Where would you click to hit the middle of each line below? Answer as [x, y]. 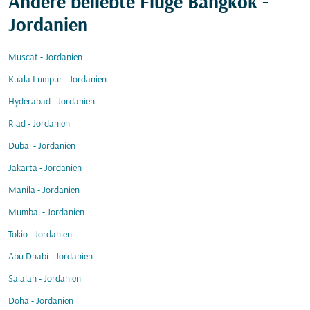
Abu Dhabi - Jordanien [51, 257]
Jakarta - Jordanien [45, 168]
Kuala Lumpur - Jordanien [57, 80]
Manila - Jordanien [44, 191]
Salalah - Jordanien [45, 279]
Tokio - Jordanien [40, 235]
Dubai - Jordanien [42, 146]
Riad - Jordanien [39, 124]
